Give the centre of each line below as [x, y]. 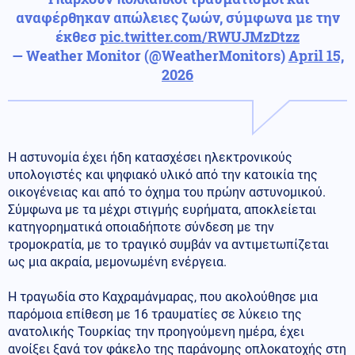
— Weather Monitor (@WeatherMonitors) [150, 55]
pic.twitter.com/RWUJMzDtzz [200, 36]
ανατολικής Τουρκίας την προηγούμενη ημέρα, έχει [156, 331]
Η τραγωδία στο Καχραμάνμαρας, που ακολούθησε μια [163, 296]
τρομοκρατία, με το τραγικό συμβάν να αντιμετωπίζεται [168, 244]
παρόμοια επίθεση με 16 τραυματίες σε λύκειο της [155, 314]
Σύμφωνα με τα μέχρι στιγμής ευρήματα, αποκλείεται [162, 209]
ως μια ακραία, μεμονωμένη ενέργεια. [117, 261]
